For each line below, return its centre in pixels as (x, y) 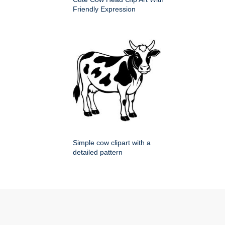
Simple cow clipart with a (112, 143)
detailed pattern (98, 152)
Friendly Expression (104, 9)
